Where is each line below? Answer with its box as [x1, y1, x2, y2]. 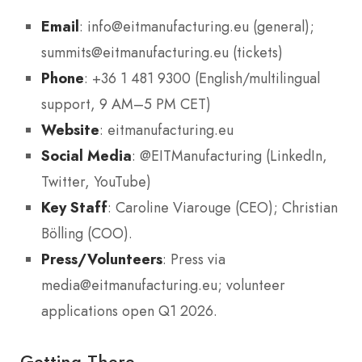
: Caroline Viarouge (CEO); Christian [107, 196, 338, 218]
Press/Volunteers [41, 248, 162, 269]
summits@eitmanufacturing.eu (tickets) [41, 41, 283, 63]
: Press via [162, 248, 225, 270]
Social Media [41, 145, 132, 166]
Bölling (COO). [41, 222, 133, 244]
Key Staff [41, 196, 107, 217]
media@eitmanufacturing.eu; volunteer [41, 274, 285, 296]
